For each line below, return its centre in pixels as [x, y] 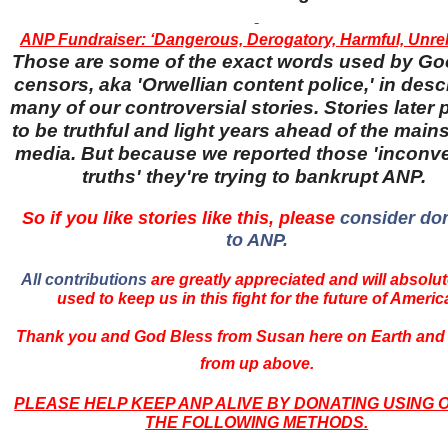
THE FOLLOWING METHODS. [257, 423]
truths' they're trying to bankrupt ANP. [257, 177]
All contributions [84, 280]
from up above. [256, 364]
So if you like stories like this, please [179, 218]
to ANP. [256, 240]
